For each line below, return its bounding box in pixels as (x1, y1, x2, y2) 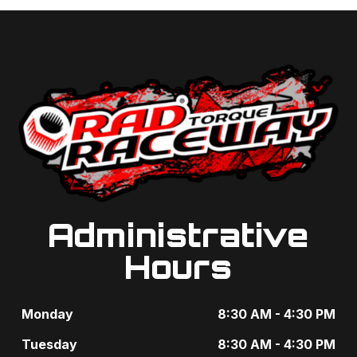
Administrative (48, 215, 309, 255)
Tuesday (22, 336, 78, 352)
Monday (22, 306, 74, 322)
